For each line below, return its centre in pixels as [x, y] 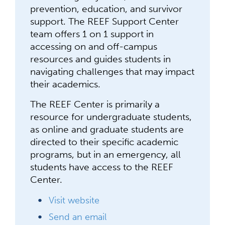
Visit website [74, 200]
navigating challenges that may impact [112, 72]
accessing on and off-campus [94, 46]
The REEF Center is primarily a [95, 104]
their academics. [65, 84]
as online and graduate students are [107, 129]
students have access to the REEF [102, 167]
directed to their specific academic [104, 142]
